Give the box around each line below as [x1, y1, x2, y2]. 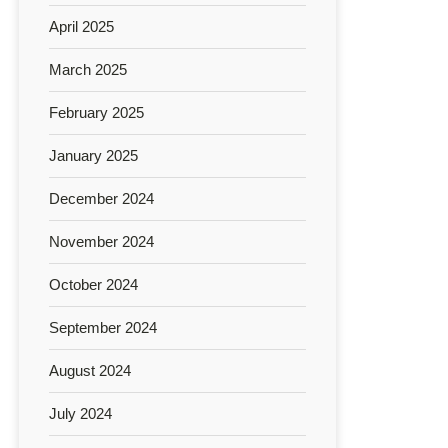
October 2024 [49, 275, 138, 293]
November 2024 [49, 232, 154, 250]
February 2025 [49, 103, 144, 121]
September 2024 [49, 318, 157, 336]
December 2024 [49, 189, 154, 207]
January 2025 [49, 146, 138, 164]
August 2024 [49, 361, 131, 379]
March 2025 [49, 60, 127, 78]
